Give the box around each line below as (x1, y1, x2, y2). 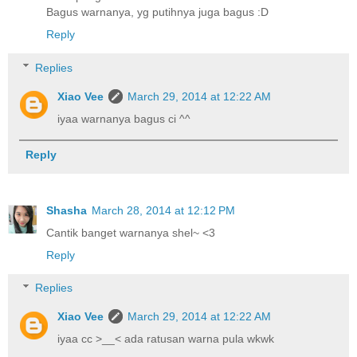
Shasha (46, 203, 87, 217)
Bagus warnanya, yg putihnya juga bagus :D (46, 5, 269, 18)
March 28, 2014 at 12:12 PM (92, 203, 235, 217)
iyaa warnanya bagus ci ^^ (57, 112, 191, 125)
